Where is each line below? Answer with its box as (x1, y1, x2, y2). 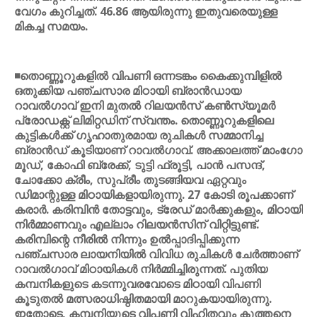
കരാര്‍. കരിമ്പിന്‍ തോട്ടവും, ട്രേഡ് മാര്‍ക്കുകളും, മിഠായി (14, 202, 303, 217)
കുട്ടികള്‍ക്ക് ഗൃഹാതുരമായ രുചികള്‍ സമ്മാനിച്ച (14, 127, 263, 143)
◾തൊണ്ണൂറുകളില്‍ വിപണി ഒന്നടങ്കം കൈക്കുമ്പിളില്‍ (14, 68, 282, 83)
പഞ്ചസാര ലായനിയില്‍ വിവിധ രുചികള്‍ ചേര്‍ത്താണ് (14, 246, 298, 262)
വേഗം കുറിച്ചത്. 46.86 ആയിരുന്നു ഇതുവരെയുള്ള (14, 4, 277, 19)
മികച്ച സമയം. (14, 18, 88, 34)
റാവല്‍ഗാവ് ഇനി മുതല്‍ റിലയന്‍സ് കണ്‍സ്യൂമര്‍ (14, 98, 275, 113)
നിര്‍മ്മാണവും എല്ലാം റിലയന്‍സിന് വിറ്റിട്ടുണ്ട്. (14, 217, 259, 232)
